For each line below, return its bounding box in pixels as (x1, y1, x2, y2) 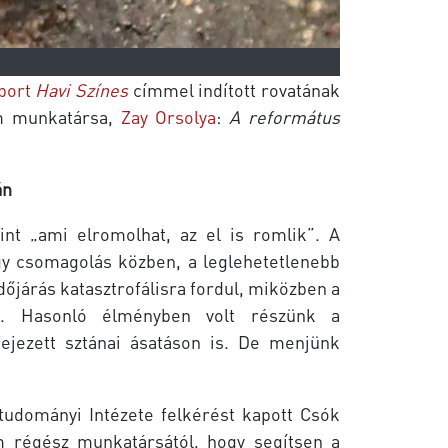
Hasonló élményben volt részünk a (20, 302, 340, 326)
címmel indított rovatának (128, 77, 341, 101)
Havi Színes (35, 77, 129, 101)
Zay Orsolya (120, 104, 217, 128)
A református (229, 104, 340, 128)
